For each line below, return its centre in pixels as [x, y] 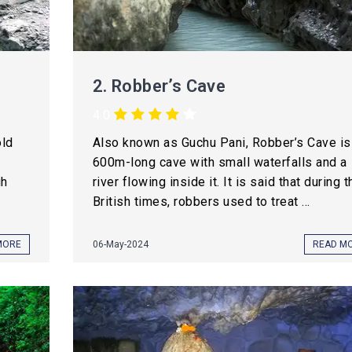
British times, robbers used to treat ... [201, 202]
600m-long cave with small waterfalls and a [220, 162]
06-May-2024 [120, 244]
